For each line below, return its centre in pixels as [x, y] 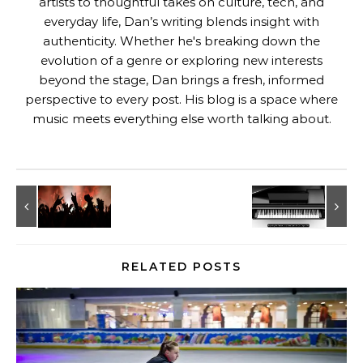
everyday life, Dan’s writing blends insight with [181, 21]
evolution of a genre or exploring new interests [181, 60]
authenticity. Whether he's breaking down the [181, 41]
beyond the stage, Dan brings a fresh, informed [181, 80]
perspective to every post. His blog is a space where [181, 99]
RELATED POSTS [181, 267]
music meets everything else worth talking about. [181, 119]
